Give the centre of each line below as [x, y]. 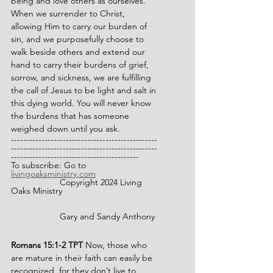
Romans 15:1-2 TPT [48, 245]
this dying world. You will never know [82, 103]
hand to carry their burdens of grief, [81, 65]
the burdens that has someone [71, 116]
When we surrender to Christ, [69, 13]
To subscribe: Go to [50, 165]
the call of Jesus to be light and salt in [85, 90]
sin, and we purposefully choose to [79, 39]
